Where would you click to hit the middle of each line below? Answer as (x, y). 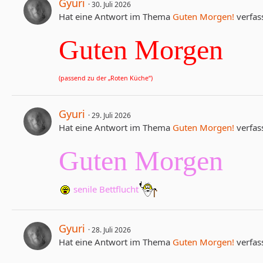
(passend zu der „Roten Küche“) (106, 78)
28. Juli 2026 (111, 230)
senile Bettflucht (105, 189)
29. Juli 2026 (111, 116)
